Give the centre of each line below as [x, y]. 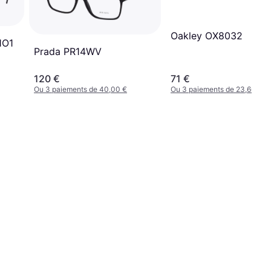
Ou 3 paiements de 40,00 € [80, 89]
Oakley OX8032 [207, 35]
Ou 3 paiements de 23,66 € [216, 89]
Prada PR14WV [68, 52]
